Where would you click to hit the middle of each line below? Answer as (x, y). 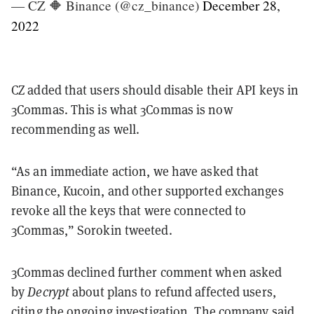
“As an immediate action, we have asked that (135, 171)
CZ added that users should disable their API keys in (155, 90)
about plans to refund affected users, (173, 292)
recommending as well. (76, 129)
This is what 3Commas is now (151, 109)
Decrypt (49, 292)
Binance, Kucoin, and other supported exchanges (148, 191)
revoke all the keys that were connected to (129, 210)
